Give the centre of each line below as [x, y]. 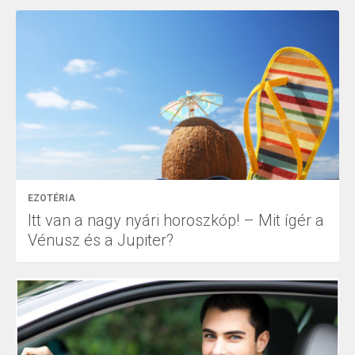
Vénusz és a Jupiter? [101, 240]
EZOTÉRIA [52, 198]
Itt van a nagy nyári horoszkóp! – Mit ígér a [176, 221]
